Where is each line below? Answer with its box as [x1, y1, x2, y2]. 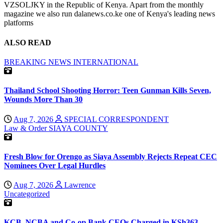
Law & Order [4, 123, 49, 132]
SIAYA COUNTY [49, 123, 108, 132]
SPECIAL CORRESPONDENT [62, 114, 169, 123]
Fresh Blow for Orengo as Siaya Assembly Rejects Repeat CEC [4, 152, 217, 161]
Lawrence [62, 181, 96, 190]
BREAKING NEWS [4, 58, 73, 66]
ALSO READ [4, 38, 51, 47]
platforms [4, 18, 33, 27]
